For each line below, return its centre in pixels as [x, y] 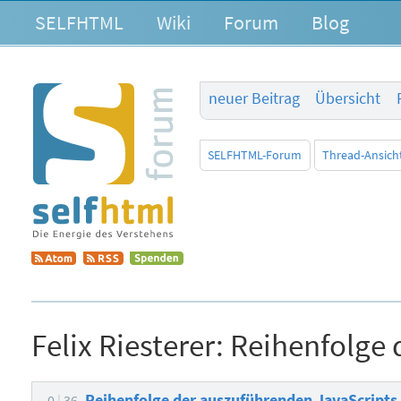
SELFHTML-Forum [255, 155]
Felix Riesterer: [128, 345]
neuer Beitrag [254, 99]
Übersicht [348, 99]
